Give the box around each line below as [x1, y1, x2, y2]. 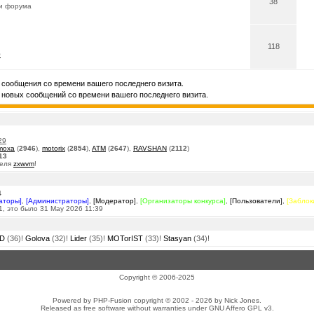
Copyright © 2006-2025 [119, 273, 195, 281]
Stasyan [163, 234, 191, 243]
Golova [25, 234, 50, 243]
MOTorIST [107, 234, 143, 243]
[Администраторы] [26, 197, 89, 205]
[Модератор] [93, 197, 136, 205]
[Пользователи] [230, 197, 282, 205]
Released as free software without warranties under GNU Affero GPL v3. [40, 304, 274, 312]
